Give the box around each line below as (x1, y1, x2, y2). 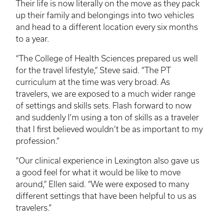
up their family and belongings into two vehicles (16, 10, 194, 20)
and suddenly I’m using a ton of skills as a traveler (16, 112, 199, 122)
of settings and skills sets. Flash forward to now (16, 101, 192, 110)
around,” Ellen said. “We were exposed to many (16, 179, 189, 189)
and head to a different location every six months (16, 22, 198, 31)
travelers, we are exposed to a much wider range (16, 89, 195, 98)
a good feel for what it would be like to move (16, 167, 181, 177)
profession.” (16, 136, 59, 145)
